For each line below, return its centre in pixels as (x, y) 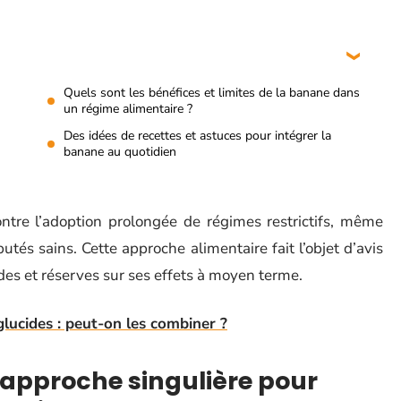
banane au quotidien (120, 152)
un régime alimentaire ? (128, 109)
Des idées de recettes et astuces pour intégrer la (197, 136)
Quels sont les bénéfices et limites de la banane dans (212, 93)
